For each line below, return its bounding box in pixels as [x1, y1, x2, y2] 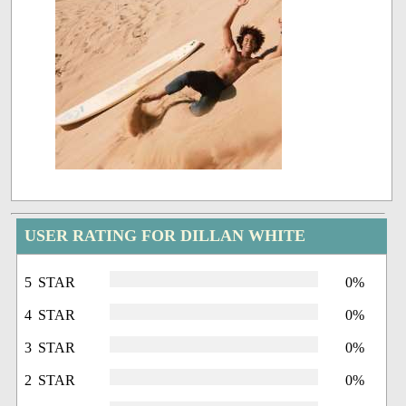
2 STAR [24, 372, 76, 389]
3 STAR [24, 340, 76, 356]
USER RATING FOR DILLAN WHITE [24, 227, 306, 246]
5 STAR [24, 275, 76, 291]
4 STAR [24, 307, 76, 324]
